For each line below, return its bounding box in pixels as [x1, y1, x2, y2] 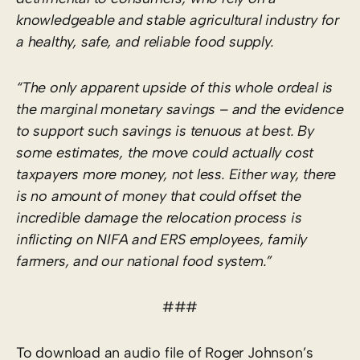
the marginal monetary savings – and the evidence [16, 100, 344, 118]
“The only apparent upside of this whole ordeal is [16, 78, 333, 96]
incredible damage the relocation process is [16, 208, 302, 227]
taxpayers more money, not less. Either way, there [16, 165, 337, 183]
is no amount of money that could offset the [16, 186, 301, 205]
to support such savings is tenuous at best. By [16, 121, 314, 140]
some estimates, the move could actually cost [16, 143, 314, 162]
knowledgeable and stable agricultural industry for [16, 10, 339, 29]
